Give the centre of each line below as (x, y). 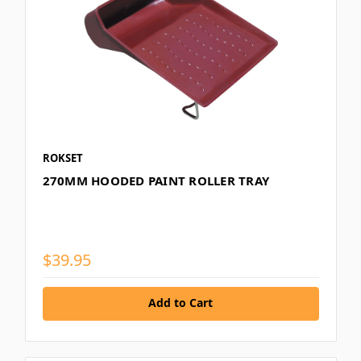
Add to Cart (180, 303)
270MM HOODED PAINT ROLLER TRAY (156, 181)
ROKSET (62, 158)
